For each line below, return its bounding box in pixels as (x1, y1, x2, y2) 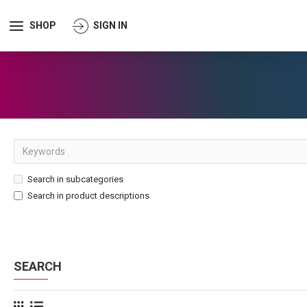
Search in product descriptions (27, 191, 149, 201)
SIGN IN (93, 20, 127, 31)
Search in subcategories (27, 174, 123, 184)
